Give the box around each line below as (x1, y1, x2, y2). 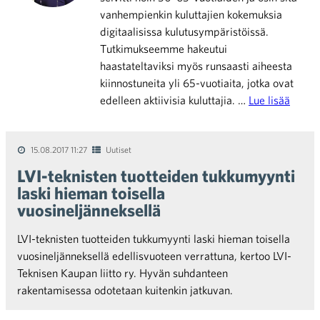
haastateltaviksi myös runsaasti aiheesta (100, 59, 292, 72)
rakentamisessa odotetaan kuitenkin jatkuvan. (17, 284, 233, 296)
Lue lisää (249, 94, 290, 106)
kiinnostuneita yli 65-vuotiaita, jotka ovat (100, 76, 294, 89)
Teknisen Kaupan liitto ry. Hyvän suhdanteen (17, 266, 228, 279)
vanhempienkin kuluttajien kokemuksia (100, 8, 282, 21)
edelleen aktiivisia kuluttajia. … (100, 94, 249, 106)
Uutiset (106, 144, 131, 154)
